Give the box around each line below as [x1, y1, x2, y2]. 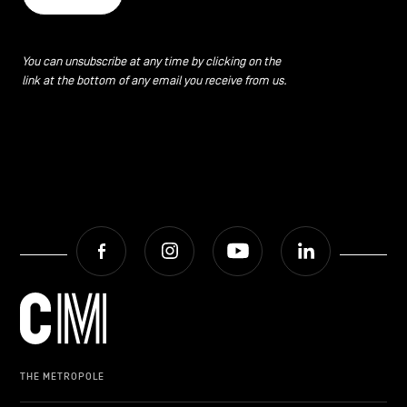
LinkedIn [330, 228, 384, 245]
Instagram [194, 228, 258, 245]
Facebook [125, 228, 186, 245]
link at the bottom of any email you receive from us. [21, 73, 287, 87]
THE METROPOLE [20, 370, 105, 383]
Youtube [262, 228, 313, 245]
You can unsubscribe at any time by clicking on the [21, 54, 281, 68]
